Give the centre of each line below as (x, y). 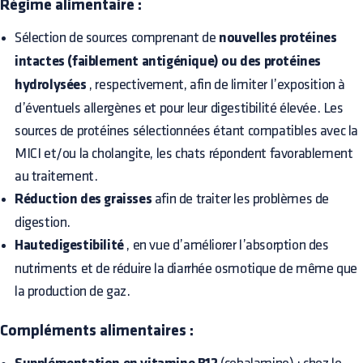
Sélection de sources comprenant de (117, 38)
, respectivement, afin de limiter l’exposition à (216, 85)
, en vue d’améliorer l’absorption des (226, 246)
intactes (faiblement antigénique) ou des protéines (168, 62)
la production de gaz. (73, 292)
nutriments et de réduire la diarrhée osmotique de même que (186, 269)
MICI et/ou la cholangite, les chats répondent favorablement (184, 154)
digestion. (43, 223)
